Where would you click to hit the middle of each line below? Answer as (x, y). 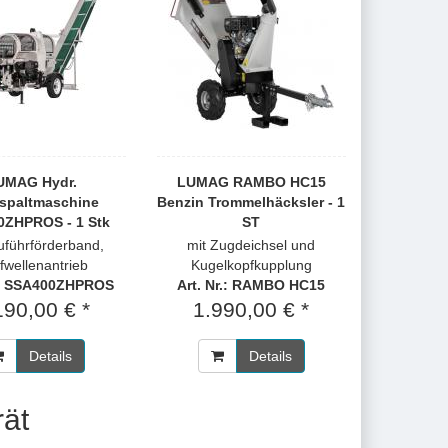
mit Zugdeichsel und (251, 245)
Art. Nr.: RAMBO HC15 (251, 285)
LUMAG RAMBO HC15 (251, 182)
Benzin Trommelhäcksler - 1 (251, 202)
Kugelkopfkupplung (251, 265)
